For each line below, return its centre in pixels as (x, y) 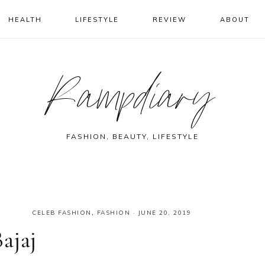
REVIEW (170, 20)
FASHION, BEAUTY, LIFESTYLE (132, 136)
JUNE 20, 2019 (164, 213)
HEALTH (25, 20)
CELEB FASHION (62, 213)
